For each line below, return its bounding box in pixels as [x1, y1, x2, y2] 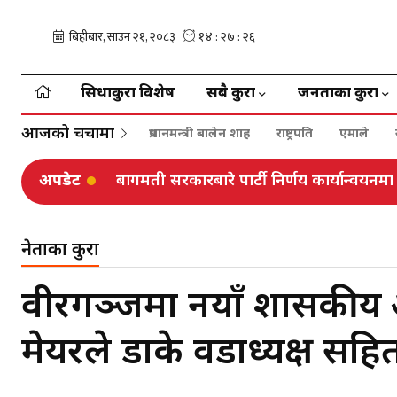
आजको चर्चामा [21, 124, 114, 144]
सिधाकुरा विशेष [81, 84, 175, 104]
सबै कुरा [206, 84, 255, 104]
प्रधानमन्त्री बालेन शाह [149, 126, 250, 143]
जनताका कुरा [298, 84, 378, 104]
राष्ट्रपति [276, 126, 313, 143]
